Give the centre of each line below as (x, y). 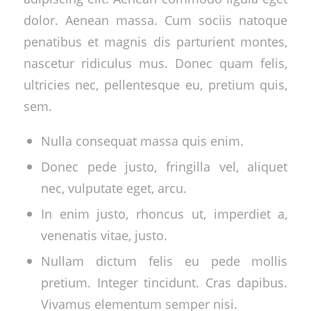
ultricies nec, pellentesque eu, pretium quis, (155, 85)
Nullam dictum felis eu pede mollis (164, 260)
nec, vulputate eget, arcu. (114, 187)
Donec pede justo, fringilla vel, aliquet (164, 166)
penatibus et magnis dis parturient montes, (155, 42)
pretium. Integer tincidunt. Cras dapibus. (164, 282)
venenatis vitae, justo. (104, 235)
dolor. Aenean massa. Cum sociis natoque (155, 20)
